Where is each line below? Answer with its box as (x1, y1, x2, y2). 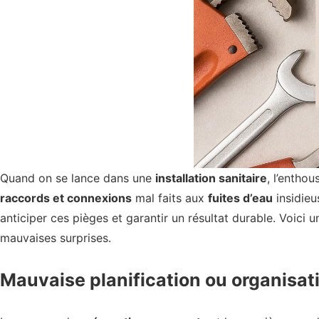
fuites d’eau (208, 190, 273, 205)
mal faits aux (132, 190, 208, 205)
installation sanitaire (155, 170, 267, 185)
